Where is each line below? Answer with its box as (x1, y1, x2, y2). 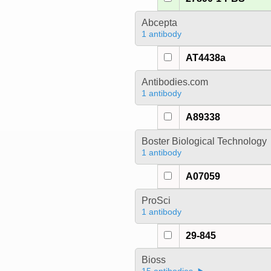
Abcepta (141, 18, 177, 28)
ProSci (141, 195, 171, 206)
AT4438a (186, 53, 226, 64)
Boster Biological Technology (141, 136, 267, 147)
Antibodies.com (141, 77, 208, 88)
